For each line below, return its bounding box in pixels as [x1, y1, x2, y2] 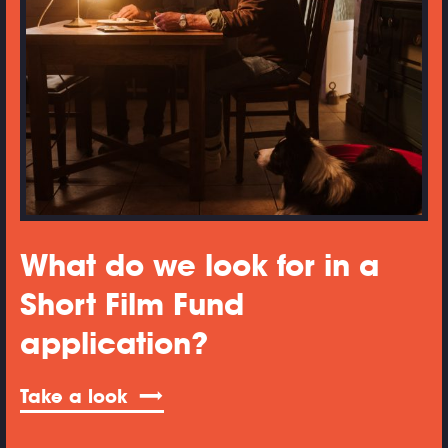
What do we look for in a [19, 245, 379, 284]
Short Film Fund [19, 284, 244, 323]
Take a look [19, 384, 128, 408]
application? [19, 323, 208, 362]
